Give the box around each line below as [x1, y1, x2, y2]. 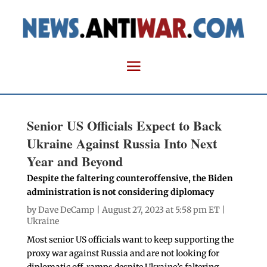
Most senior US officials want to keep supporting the [26, 234, 234, 246]
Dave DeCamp [38, 204, 95, 216]
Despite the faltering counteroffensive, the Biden [26, 173, 233, 184]
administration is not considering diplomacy [26, 187, 214, 198]
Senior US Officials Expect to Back [26, 116, 222, 136]
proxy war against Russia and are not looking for [26, 248, 219, 259]
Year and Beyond [26, 151, 123, 172]
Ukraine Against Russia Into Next [26, 133, 217, 154]
